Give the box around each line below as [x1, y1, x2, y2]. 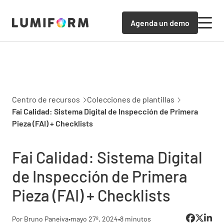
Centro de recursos [12, 94, 80, 104]
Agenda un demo [130, 17, 189, 27]
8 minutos [120, 214, 151, 223]
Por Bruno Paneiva [12, 214, 68, 223]
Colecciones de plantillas [86, 94, 174, 104]
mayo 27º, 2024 [70, 214, 118, 223]
